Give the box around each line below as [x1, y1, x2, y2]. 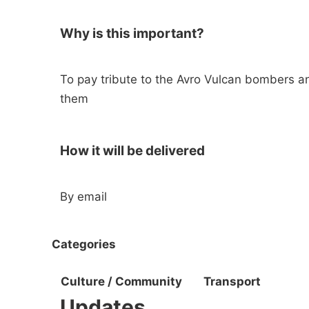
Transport [203, 275, 261, 289]
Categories [52, 237, 116, 251]
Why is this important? [60, 26, 204, 41]
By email [60, 190, 107, 203]
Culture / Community [61, 275, 182, 289]
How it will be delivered [60, 143, 205, 159]
